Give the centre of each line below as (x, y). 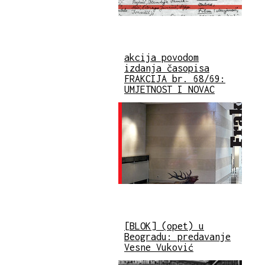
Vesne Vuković (159, 247)
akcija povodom (161, 58)
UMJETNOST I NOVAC (169, 90)
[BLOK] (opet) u (164, 226)
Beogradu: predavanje (177, 236)
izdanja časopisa (167, 68)
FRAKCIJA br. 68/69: (175, 79)
